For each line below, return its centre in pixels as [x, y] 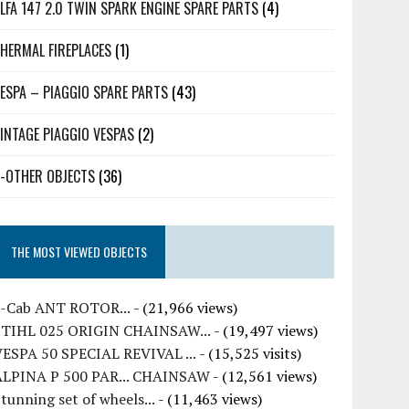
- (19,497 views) [265, 330]
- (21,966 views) [184, 308]
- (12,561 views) [264, 376]
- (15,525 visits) [249, 353]
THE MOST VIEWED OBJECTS [79, 252]
